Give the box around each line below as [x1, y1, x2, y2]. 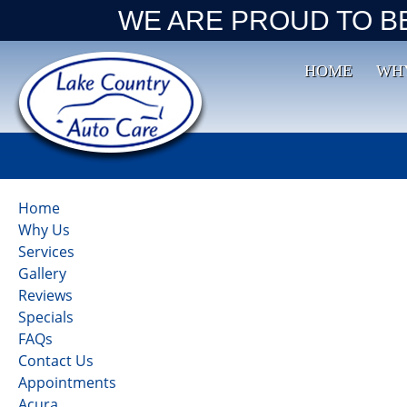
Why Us [18, 220, 70, 240]
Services [18, 242, 74, 262]
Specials [18, 307, 74, 327]
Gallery [18, 263, 66, 283]
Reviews [18, 285, 73, 305]
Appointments [18, 372, 116, 392]
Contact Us [18, 351, 94, 371]
